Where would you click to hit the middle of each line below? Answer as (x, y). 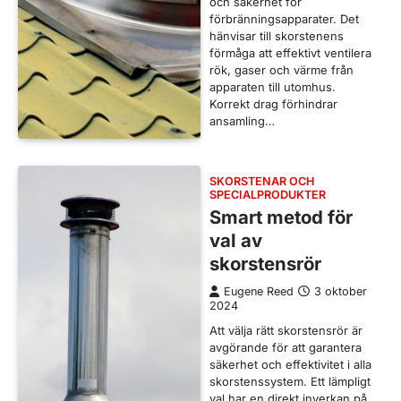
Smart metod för (281, 218)
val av (236, 241)
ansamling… (242, 121)
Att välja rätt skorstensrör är (286, 331)
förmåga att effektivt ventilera (290, 53)
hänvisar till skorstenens (277, 36)
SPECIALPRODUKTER (268, 195)
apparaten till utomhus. (273, 87)
